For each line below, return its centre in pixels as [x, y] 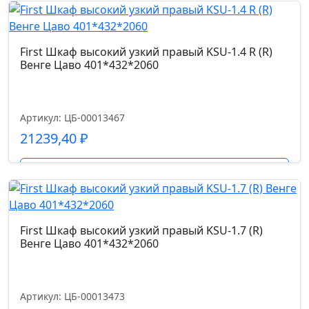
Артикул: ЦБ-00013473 [72, 296]
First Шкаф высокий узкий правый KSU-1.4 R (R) [146, 52]
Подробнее [154, 171]
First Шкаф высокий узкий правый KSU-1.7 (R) [141, 230]
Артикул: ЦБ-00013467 [72, 118]
